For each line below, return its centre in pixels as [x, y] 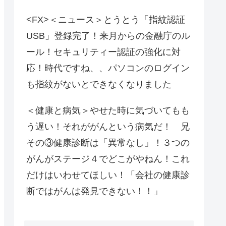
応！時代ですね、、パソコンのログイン [108, 68]
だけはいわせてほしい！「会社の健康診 [108, 175]
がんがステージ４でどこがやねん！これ [108, 159]
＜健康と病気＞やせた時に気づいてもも [108, 110]
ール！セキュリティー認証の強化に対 [103, 52]
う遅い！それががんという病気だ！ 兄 [108, 126]
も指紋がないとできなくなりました [99, 84]
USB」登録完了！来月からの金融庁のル [108, 36]
